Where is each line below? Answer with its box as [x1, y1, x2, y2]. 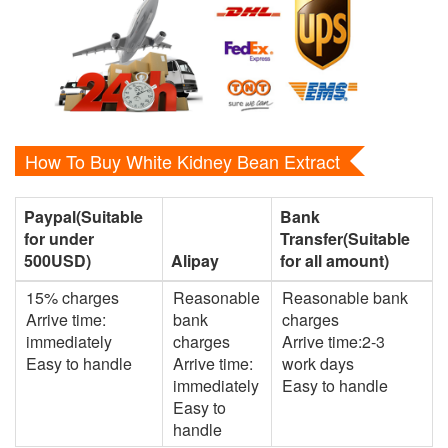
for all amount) [280, 248, 389, 272]
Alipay [171, 248, 219, 272]
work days [282, 351, 354, 375]
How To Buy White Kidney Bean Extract [25, 147, 340, 174]
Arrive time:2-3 [282, 329, 385, 353]
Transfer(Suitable [280, 226, 410, 250]
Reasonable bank [282, 285, 408, 309]
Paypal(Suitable [24, 204, 143, 228]
